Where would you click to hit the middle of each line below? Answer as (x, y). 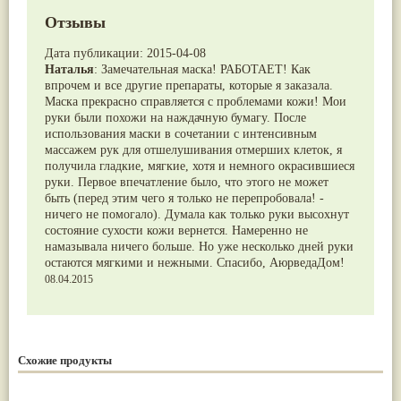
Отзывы (75, 22)
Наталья (69, 69)
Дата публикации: (96, 53)
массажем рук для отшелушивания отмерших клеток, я (193, 149)
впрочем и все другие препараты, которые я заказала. (189, 85)
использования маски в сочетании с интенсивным (181, 133)
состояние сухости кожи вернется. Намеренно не (176, 230)
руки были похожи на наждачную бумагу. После (175, 117)
